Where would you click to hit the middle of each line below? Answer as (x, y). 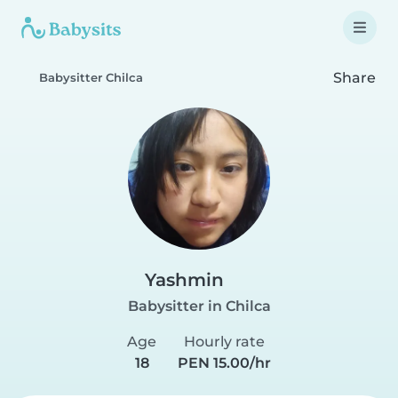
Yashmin (184, 280)
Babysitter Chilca (91, 78)
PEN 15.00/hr (224, 363)
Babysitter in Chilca (199, 306)
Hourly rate (224, 342)
